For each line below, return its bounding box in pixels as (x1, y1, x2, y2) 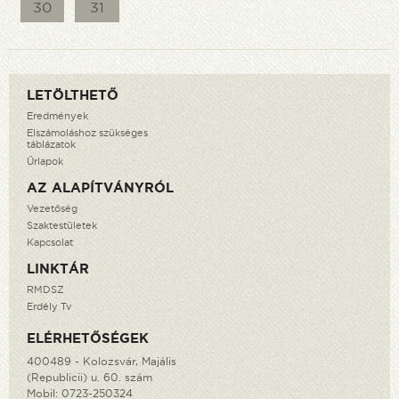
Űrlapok (27, 156, 63, 167)
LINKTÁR (27, 261, 89, 277)
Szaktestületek (27, 220, 97, 232)
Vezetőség (27, 203, 77, 215)
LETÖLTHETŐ (27, 87, 118, 103)
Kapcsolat (27, 237, 73, 248)
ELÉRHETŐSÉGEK (27, 330, 149, 346)
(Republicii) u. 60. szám (27, 371, 152, 384)
